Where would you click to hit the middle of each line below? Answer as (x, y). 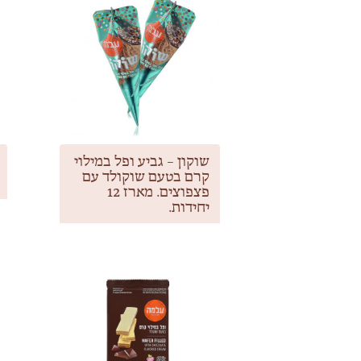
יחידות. (189, 206)
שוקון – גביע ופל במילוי (142, 160)
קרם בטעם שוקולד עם (146, 176)
